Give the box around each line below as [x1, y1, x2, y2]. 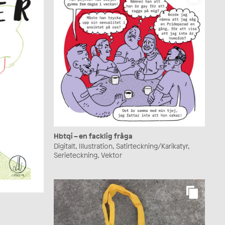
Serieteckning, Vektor [54, 150, 122, 160]
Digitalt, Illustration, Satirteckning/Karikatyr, [54, 141, 189, 151]
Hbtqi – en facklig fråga [54, 131, 133, 141]
